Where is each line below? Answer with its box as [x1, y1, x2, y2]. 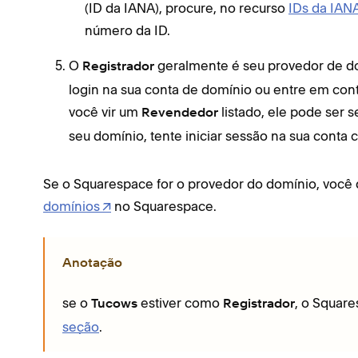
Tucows [91, 298, 137, 311]
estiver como [137, 295, 223, 311]
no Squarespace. [111, 197, 217, 214]
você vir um [69, 103, 141, 120]
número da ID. [85, 22, 170, 38]
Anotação [62, 257, 122, 270]
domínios [43, 197, 100, 214]
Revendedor [141, 106, 218, 120]
